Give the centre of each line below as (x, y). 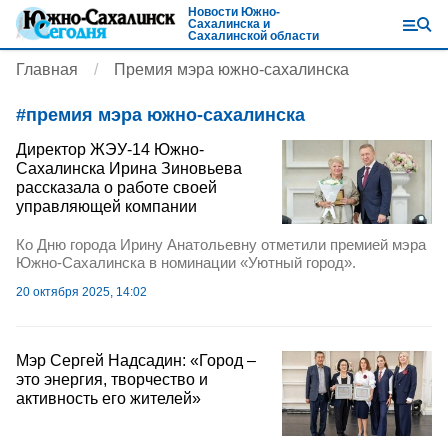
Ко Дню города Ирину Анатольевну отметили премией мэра (221, 245)
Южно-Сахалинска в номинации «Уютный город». (186, 263)
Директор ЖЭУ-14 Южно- (110, 149)
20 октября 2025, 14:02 (81, 292)
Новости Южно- (234, 12)
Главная (47, 69)
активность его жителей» (108, 399)
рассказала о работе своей (116, 187)
